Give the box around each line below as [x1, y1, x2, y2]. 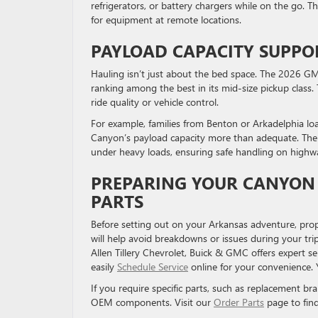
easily [91, 260, 117, 273]
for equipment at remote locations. [91, 13, 241, 26]
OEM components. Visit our [91, 295, 214, 309]
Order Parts [214, 295, 264, 309]
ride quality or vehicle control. [91, 95, 219, 109]
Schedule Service [117, 260, 188, 273]
